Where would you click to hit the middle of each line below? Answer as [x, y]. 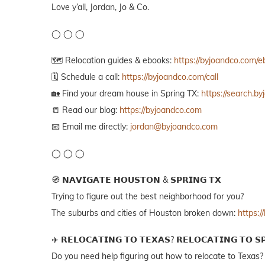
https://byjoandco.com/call [170, 77]
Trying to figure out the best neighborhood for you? [148, 196]
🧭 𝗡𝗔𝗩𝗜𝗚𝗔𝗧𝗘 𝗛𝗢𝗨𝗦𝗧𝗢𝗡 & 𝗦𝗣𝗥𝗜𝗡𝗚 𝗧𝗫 [136, 180]
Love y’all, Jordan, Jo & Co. [100, 7]
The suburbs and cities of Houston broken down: [145, 213]
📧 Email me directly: [91, 126]
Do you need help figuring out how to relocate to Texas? [157, 256]
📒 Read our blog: [85, 110]
